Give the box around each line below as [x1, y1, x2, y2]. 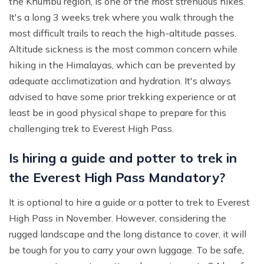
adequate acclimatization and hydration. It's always [9, 75, 231, 87]
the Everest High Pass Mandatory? [9, 169, 225, 186]
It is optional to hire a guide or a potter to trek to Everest [9, 196, 250, 209]
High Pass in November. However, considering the [9, 212, 226, 225]
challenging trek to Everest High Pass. [9, 123, 174, 135]
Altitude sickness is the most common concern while [9, 43, 237, 55]
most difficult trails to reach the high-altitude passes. [9, 27, 236, 39]
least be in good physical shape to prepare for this [9, 107, 226, 119]
